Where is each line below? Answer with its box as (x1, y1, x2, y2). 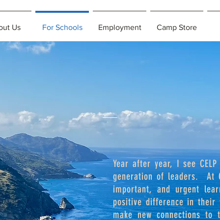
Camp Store (157, 23, 197, 31)
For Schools (42, 23, 82, 31)
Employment (98, 23, 141, 31)
